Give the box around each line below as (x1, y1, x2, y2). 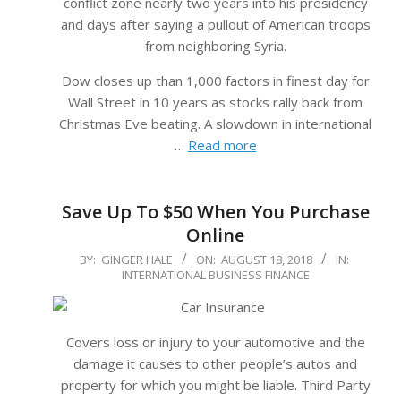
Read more (187, 136, 257, 155)
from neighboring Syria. (144, 37, 286, 55)
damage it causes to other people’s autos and (73, 354, 357, 373)
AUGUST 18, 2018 (220, 252, 312, 269)
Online (186, 223, 244, 248)
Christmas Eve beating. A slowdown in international (59, 115, 371, 133)
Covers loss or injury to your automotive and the (65, 333, 365, 352)
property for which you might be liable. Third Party (60, 376, 371, 395)
